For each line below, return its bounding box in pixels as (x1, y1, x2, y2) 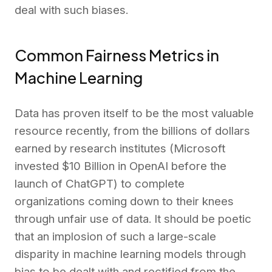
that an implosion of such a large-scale (15, 229, 216, 244)
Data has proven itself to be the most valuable (15, 106, 254, 121)
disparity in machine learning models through (15, 247, 246, 262)
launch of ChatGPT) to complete (15, 177, 185, 191)
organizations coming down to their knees (15, 194, 234, 209)
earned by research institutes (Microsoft (15, 141, 225, 156)
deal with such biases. (15, 2, 128, 17)
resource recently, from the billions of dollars (15, 124, 250, 138)
